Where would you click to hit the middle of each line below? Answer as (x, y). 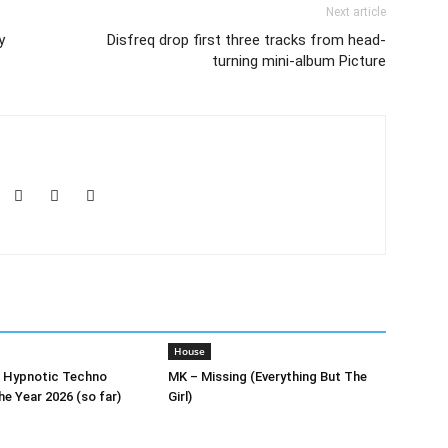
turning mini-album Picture (299, 60)
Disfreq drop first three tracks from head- (246, 39)
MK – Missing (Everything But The (267, 376)
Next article (356, 11)
